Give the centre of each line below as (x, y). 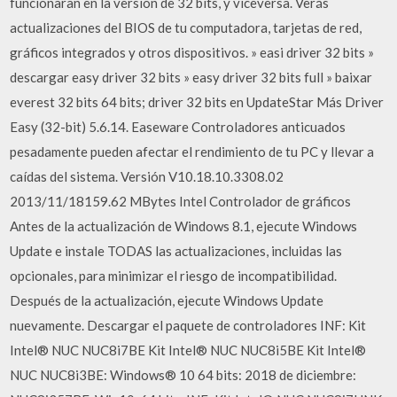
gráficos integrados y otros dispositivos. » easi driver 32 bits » (192, 52)
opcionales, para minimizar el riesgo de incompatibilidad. (174, 275)
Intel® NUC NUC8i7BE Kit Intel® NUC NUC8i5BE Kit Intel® (188, 350)
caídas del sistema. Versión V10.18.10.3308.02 (147, 176)
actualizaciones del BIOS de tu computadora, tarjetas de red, (186, 27)
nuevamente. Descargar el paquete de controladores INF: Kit (188, 325)
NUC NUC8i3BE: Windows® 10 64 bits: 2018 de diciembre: (183, 374)
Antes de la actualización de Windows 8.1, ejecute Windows (184, 226)
